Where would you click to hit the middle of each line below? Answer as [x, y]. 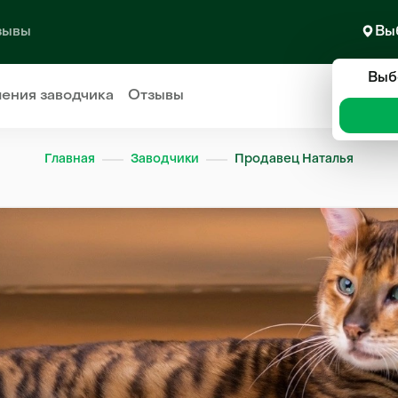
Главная [70, 159]
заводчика [77, 96]
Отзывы [156, 96]
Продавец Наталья [294, 159]
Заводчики [165, 159]
